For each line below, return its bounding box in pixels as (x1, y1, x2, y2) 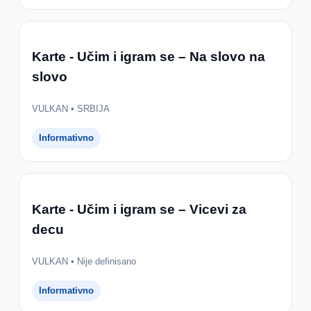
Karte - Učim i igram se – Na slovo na (31, 49, 265, 65)
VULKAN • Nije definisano (31, 255, 136, 267)
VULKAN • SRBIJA (31, 103, 110, 115)
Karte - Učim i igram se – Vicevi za (31, 201, 246, 217)
